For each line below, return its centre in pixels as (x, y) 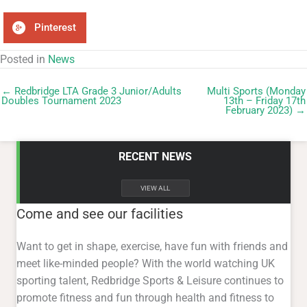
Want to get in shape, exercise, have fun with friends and (152, 247)
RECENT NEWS (155, 156)
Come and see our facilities (100, 214)
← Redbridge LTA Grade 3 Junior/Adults (91, 91)
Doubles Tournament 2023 (61, 100)
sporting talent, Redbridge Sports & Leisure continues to (150, 281)
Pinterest (55, 28)
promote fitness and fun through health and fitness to (145, 298)
